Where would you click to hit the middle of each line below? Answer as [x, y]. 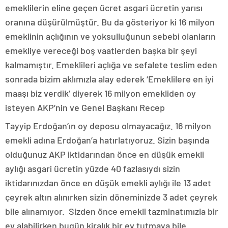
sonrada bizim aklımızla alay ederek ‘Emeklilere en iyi [109, 79]
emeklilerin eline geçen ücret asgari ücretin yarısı [104, 8]
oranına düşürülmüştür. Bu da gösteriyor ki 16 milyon [110, 22]
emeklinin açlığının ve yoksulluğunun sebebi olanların [110, 36]
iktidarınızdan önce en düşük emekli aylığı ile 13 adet [108, 183]
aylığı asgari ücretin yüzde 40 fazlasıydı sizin [93, 169]
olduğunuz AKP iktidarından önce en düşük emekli [105, 154]
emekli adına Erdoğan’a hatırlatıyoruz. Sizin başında [107, 140]
